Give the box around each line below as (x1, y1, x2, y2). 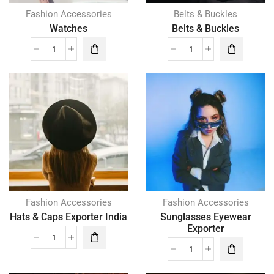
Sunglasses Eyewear (160, 211, 251, 223)
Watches (50, 23, 87, 34)
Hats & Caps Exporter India (10, 211, 127, 223)
